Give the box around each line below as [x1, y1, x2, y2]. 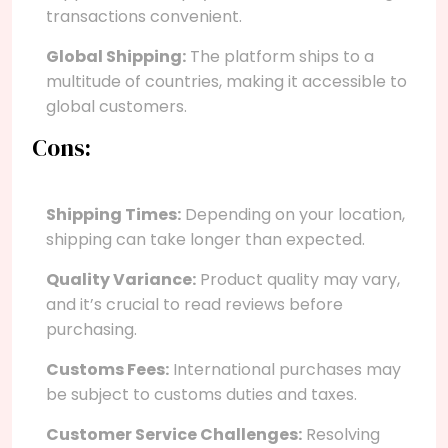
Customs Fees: [46, 357, 169, 381]
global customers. [46, 94, 187, 118]
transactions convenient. [46, 4, 242, 28]
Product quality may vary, [196, 267, 400, 291]
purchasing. [46, 317, 137, 341]
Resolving [302, 422, 380, 446]
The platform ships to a [186, 44, 374, 68]
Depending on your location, [181, 202, 405, 226]
